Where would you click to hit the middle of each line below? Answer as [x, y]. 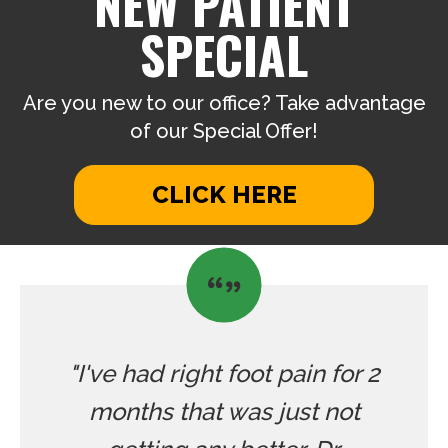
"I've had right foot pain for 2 [224, 374]
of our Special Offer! [224, 131]
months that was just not [224, 412]
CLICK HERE [224, 195]
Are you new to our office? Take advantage [224, 103]
